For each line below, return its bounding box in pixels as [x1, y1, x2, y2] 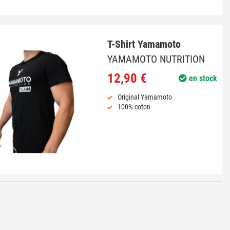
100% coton [117, 102, 150, 111]
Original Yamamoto [117, 92, 172, 101]
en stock [186, 73, 217, 83]
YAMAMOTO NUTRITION [107, 53, 205, 66]
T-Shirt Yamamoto [107, 37, 181, 50]
